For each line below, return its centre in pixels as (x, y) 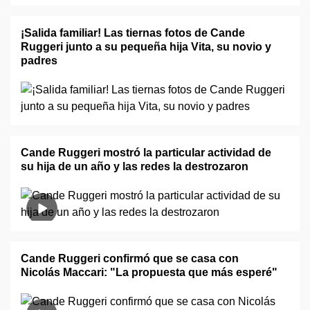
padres (39, 61)
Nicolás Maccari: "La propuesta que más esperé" (149, 272)
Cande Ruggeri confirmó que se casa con (130, 258)
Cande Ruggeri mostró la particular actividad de (146, 153)
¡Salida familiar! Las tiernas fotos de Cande (133, 33)
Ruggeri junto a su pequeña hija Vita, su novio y (146, 47)
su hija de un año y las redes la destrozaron (135, 166)
